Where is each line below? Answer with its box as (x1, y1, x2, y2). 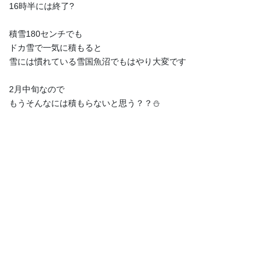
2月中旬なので (9, 84, 64, 94)
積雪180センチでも (9, 28, 83, 39)
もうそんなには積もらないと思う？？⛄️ (9, 98, 160, 108)
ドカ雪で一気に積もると (9, 42, 102, 52)
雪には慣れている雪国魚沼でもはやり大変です (9, 56, 186, 66)
